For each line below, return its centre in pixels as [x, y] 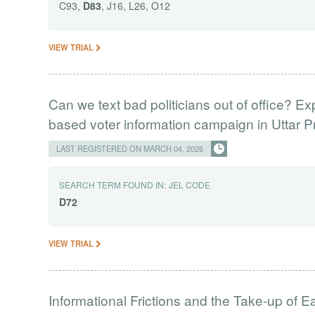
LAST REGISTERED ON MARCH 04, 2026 [130, 148]
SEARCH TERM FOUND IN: [113, 184]
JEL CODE [190, 184]
